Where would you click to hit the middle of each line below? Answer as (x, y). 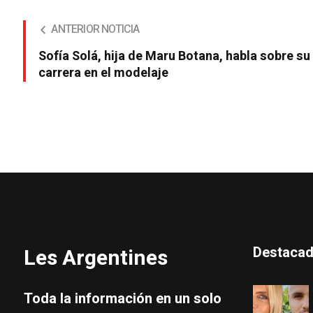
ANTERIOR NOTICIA (95, 29)
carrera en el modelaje (104, 73)
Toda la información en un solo (122, 298)
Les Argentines (95, 258)
